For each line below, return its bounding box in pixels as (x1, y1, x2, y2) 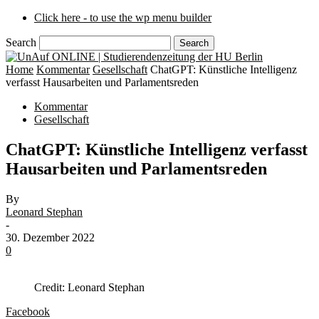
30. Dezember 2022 (6, 231, 95, 244)
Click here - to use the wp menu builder (34, 11, 211, 23)
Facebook (6, 305, 50, 318)
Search (6, 36, 36, 48)
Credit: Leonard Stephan (34, 281, 145, 293)
